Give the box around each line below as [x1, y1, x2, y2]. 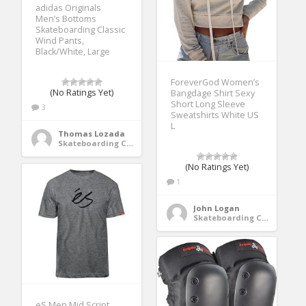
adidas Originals [36, 2, 102, 14]
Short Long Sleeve [171, 98, 246, 111]
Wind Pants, [36, 35, 85, 47]
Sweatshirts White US [171, 109, 260, 122]
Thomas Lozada [58, 128, 126, 139]
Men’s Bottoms [36, 13, 97, 25]
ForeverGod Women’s [171, 76, 260, 89]
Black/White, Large [36, 46, 111, 58]
